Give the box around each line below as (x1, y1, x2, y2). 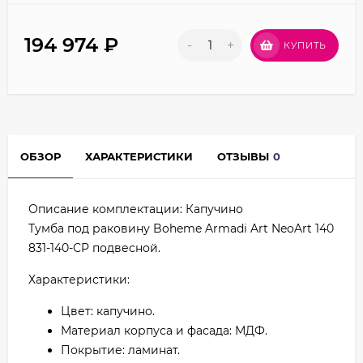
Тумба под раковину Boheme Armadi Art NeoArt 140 (28, 221, 334, 237)
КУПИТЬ (284, 40, 327, 52)
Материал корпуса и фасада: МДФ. (61, 323, 267, 339)
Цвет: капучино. (61, 304, 155, 319)
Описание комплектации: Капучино (28, 202, 243, 217)
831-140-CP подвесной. (28, 241, 160, 256)
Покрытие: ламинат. (61, 343, 180, 358)
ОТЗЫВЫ (217, 150, 269, 164)
